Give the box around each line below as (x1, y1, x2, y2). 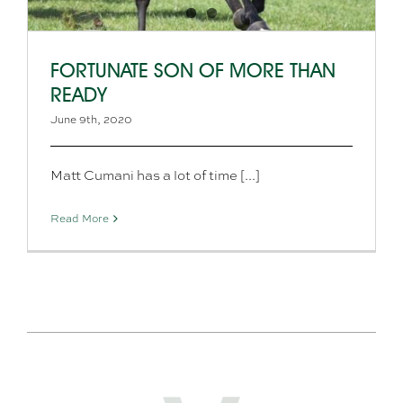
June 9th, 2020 (50, 112, 132, 127)
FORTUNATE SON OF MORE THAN (50, 58, 336, 82)
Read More (50, 210, 109, 226)
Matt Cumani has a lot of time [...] (50, 166, 260, 184)
